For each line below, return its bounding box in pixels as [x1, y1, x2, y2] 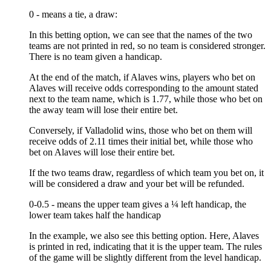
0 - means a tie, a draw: [29, 8, 117, 19]
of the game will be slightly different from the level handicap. [29, 252, 261, 263]
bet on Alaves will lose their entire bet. [29, 146, 175, 157]
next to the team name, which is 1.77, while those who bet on [29, 93, 263, 104]
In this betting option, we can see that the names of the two [29, 29, 252, 40]
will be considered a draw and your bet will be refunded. [29, 178, 244, 189]
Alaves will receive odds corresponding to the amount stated [29, 82, 258, 93]
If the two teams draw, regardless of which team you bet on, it [29, 167, 264, 178]
